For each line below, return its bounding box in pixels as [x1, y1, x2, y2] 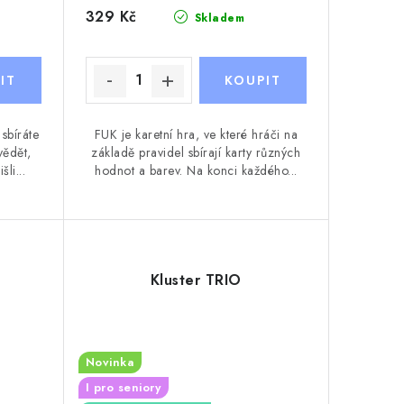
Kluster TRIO [150, 269, 242, 290]
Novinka [85, 353, 134, 371]
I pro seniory [85, 378, 161, 396]
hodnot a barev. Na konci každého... [95, 161, 298, 179]
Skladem [190, 9, 245, 26]
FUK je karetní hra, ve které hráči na [94, 124, 298, 143]
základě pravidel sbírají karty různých [91, 142, 301, 161]
